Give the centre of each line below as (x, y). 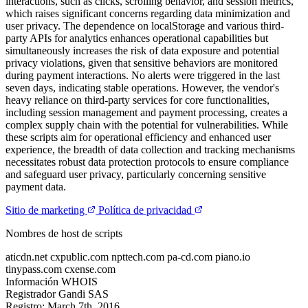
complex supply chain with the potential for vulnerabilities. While (147, 124)
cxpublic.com (81, 256)
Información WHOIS (52, 281)
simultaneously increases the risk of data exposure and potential (142, 50)
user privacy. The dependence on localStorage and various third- (145, 25)
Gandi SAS (84, 294)
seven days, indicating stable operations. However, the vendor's (142, 87)
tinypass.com (35, 269)
